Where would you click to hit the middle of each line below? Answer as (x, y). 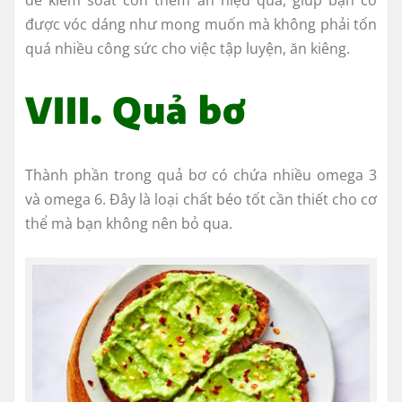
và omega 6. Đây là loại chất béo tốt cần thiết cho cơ (201, 199)
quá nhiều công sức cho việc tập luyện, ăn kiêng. (189, 48)
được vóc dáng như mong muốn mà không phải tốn (201, 24)
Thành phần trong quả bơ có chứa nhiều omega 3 (201, 175)
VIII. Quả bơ (135, 109)
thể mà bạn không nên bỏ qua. (129, 223)
